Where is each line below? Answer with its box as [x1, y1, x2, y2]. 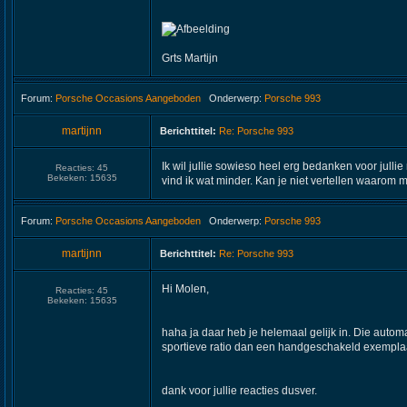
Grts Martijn [162, 52, 218, 65]
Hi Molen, [162, 283, 209, 295]
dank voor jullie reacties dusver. [162, 384, 317, 397]
